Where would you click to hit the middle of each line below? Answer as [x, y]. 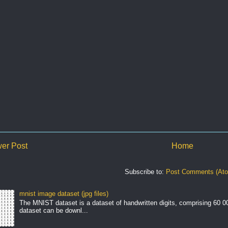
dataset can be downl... [53, 210]
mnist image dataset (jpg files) [64, 194]
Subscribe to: [145, 172]
